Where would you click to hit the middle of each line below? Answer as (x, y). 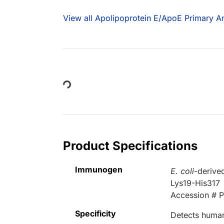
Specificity (95, 214)
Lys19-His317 (195, 183)
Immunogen (99, 170)
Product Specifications (130, 146)
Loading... (51, 82)
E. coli (182, 171)
